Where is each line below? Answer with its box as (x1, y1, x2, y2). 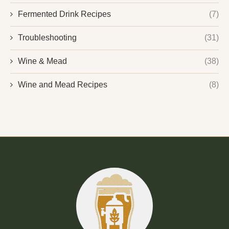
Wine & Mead (18, 57, 67, 66)
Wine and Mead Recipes (18, 80, 107, 89)
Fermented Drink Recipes (18, 10, 111, 19)
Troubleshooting (18, 33, 77, 42)
